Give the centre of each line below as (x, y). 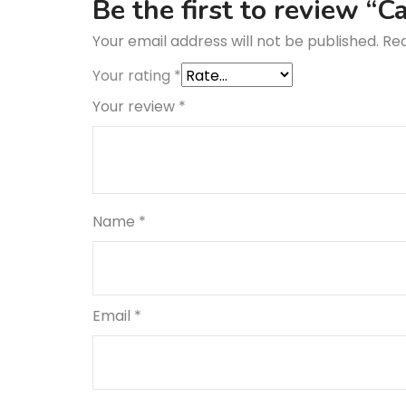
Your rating (133, 75)
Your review (135, 106)
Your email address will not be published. (236, 41)
